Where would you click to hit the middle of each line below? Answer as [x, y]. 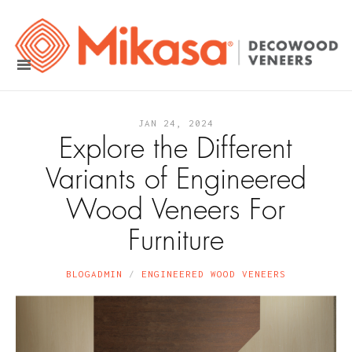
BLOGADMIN [94, 274]
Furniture [176, 241]
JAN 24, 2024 [176, 123]
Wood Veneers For [176, 210]
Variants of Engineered [176, 180]
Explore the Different [176, 149]
